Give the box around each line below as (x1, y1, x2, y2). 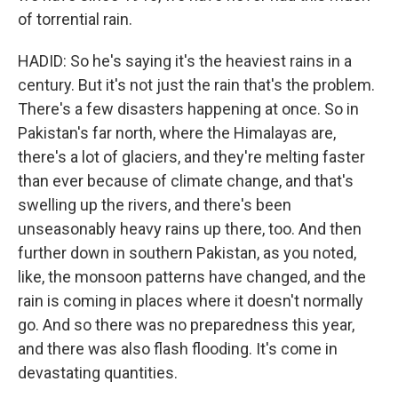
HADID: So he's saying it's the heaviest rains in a (18, 52, 352, 70)
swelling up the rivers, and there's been (18, 195, 291, 214)
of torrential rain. (18, 10, 132, 28)
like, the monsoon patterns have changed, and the (18, 267, 366, 286)
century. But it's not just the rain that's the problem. (18, 76, 375, 94)
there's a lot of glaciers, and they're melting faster (18, 147, 365, 166)
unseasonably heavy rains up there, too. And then (18, 219, 362, 238)
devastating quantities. (18, 363, 178, 382)
